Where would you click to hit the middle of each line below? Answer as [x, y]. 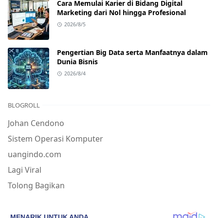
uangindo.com [35, 154]
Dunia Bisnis [77, 62]
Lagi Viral [25, 170]
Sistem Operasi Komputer [55, 139]
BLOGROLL [24, 105]
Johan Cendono [36, 123]
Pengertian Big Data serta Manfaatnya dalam [132, 53]
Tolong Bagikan [36, 186]
